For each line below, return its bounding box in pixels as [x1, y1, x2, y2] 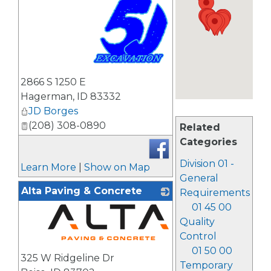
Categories [179, 136, 237, 148]
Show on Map [84, 162, 150, 173]
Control [179, 230, 217, 242]
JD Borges [28, 105, 78, 117]
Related [179, 122, 220, 133]
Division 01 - [179, 158, 234, 169]
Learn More [21, 162, 76, 173]
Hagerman [21, 91, 73, 102]
